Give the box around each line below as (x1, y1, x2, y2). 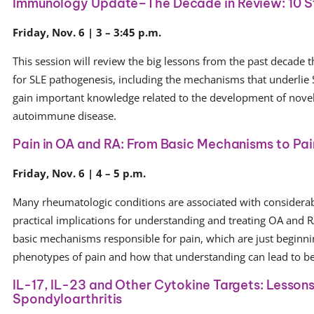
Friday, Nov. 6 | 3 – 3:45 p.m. (13, 25, 161, 40)
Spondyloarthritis (13, 290, 123, 307)
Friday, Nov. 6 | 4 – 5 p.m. (13, 165, 146, 180)
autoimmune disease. (13, 108, 116, 123)
